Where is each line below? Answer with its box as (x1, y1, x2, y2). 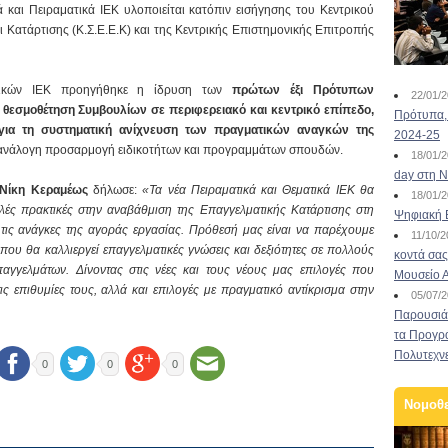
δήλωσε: (87, 183, 143, 197)
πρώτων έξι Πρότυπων (232, 83, 375, 97)
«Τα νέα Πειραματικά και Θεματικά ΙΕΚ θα (142, 183, 375, 197)
